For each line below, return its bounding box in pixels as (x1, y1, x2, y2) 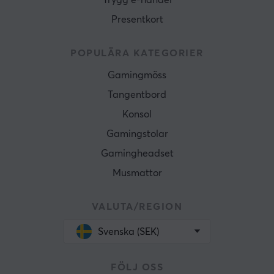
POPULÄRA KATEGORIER (70, 48, 204, 58)
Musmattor (112, 168, 162, 178)
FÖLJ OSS (111, 262, 163, 272)
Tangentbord (108, 90, 166, 100)
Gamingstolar (106, 129, 168, 139)
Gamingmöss (108, 70, 166, 80)
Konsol (122, 109, 152, 119)
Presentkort (111, 15, 163, 24)
